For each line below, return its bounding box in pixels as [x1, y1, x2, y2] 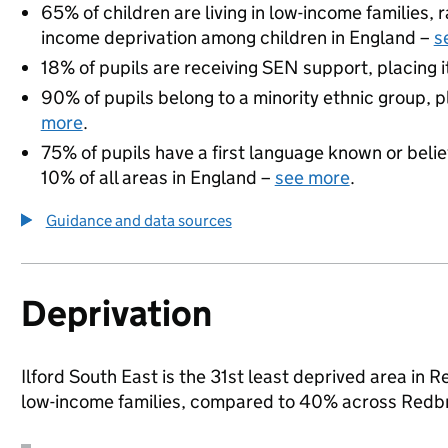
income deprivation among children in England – [40, 26, 434, 49]
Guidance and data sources [45, 211, 232, 230]
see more [274, 166, 350, 189]
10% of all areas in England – [40, 166, 275, 189]
